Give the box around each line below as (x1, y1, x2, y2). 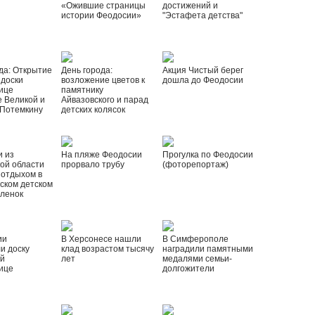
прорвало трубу (60, 160, 124, 169)
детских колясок (60, 105, 125, 115)
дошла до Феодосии (162, 75, 244, 85)
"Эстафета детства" (162, 11, 243, 20)
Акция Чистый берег (162, 65, 244, 75)
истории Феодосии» (60, 11, 141, 20)
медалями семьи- (162, 254, 233, 264)
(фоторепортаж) (162, 160, 229, 169)
